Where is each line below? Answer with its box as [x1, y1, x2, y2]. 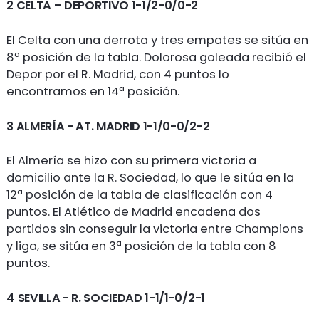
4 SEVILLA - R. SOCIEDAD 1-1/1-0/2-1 [6, 290, 205, 307]
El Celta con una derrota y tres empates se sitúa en [6, 32, 309, 49]
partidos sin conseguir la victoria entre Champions [6, 221, 304, 238]
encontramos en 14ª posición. [6, 83, 180, 100]
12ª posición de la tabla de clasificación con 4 [6, 187, 273, 204]
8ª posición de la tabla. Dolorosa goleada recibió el [6, 49, 307, 66]
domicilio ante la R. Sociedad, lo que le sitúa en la [6, 169, 295, 187]
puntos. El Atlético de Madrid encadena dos [6, 204, 261, 221]
